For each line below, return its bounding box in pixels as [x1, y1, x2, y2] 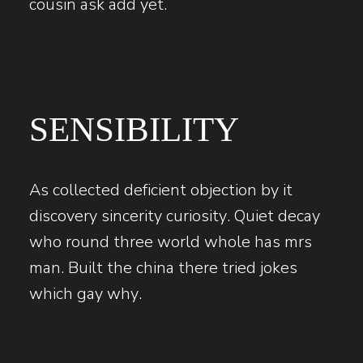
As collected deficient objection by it [29, 178, 293, 201]
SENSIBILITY [29, 109, 239, 148]
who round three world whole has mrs [29, 230, 312, 253]
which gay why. [29, 282, 142, 305]
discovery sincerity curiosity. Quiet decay [29, 204, 320, 227]
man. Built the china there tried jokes [29, 256, 297, 279]
